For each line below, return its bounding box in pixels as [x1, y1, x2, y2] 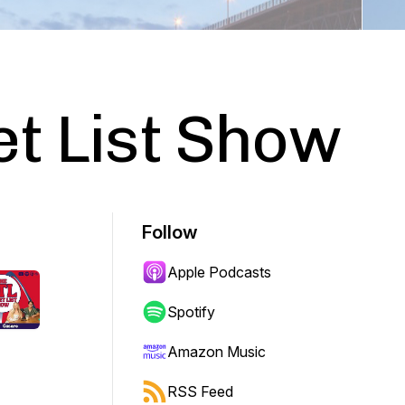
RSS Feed [167, 382, 233, 400]
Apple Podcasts [167, 263, 271, 281]
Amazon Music [167, 343, 266, 361]
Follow [142, 221, 198, 243]
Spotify [167, 303, 215, 321]
